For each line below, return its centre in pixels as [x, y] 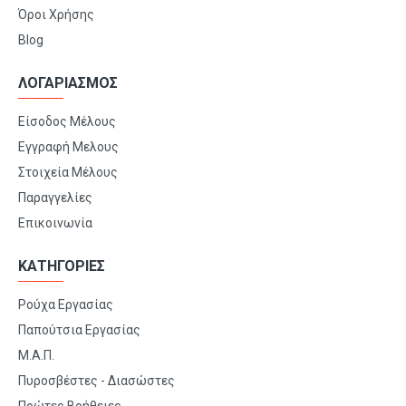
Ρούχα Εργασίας [66, 305]
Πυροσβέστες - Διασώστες [97, 381]
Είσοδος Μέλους [67, 122]
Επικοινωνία [55, 223]
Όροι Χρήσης [56, 15]
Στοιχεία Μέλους [68, 173]
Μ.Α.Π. [36, 356]
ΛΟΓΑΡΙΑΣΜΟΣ [68, 83]
